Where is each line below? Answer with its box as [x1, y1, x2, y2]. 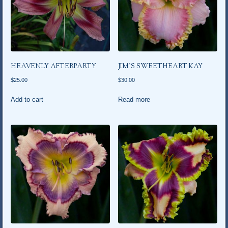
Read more [118, 96, 151, 103]
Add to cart [11, 96, 44, 103]
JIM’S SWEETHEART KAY [118, 62, 203, 71]
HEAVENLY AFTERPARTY [11, 62, 97, 71]
